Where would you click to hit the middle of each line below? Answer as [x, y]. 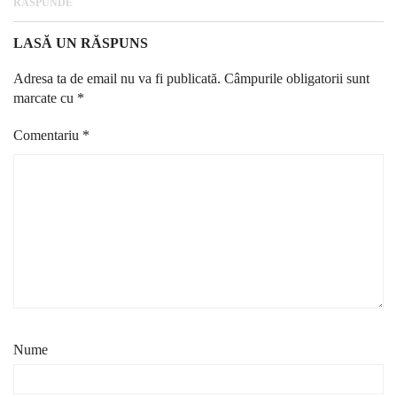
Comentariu [48, 135]
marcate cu [45, 97]
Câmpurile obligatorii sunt [297, 78]
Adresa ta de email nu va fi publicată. [117, 78]
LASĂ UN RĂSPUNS [81, 43]
